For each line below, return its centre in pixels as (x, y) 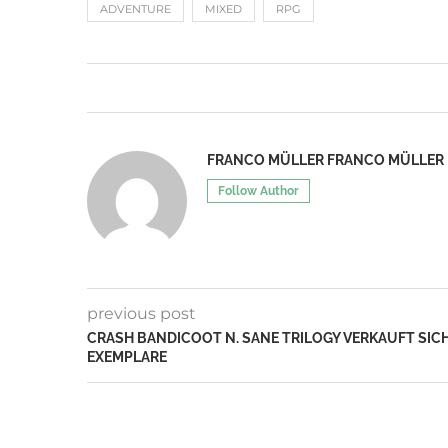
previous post (141, 313)
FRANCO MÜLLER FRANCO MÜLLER (325, 159)
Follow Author (258, 190)
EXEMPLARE (127, 356)
